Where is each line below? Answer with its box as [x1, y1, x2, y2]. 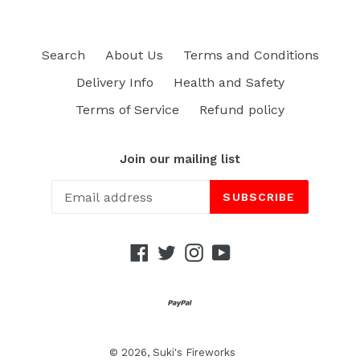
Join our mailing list [120, 151, 240, 166]
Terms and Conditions [182, 47, 319, 63]
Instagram [202, 243, 266, 259]
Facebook [147, 243, 207, 259]
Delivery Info [76, 74, 153, 90]
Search [41, 47, 85, 63]
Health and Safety [173, 74, 284, 90]
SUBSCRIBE [223, 190, 296, 204]
